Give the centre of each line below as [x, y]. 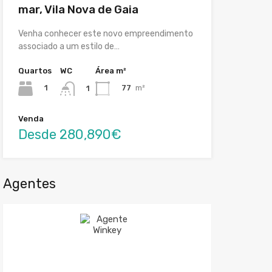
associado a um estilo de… [69, 46]
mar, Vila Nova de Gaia [78, 9]
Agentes [29, 183]
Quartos [35, 70]
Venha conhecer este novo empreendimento [105, 33]
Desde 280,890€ [70, 134]
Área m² [110, 70]
